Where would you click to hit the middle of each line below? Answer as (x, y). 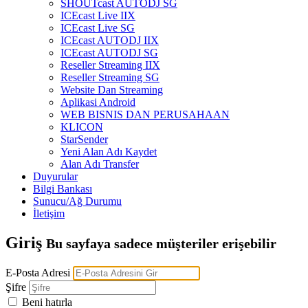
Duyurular (55, 176)
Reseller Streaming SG (110, 77)
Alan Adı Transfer (100, 164)
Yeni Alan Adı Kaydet (109, 152)
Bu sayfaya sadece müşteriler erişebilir (161, 243)
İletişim (49, 213)
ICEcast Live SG (98, 28)
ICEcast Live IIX (98, 15)
